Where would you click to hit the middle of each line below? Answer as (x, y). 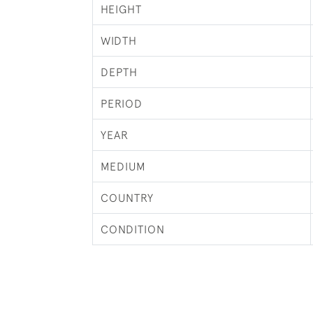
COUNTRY (127, 198)
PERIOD (121, 103)
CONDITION (132, 229)
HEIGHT (121, 9)
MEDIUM (123, 166)
